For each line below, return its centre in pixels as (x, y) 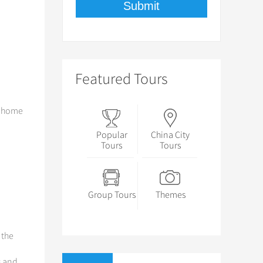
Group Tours (112, 195)
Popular (112, 135)
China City (170, 135)
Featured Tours (122, 79)
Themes (170, 195)
